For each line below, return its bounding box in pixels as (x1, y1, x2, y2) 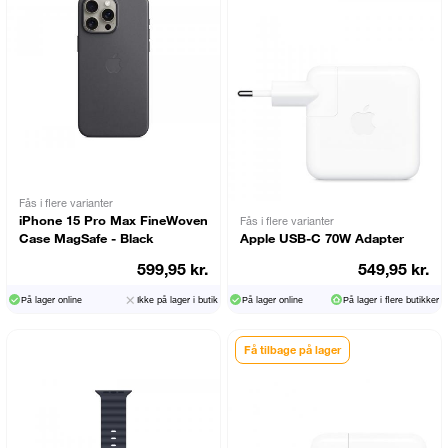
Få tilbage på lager (243, 342, 341, 357)
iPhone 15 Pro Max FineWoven (18, 212, 208, 229)
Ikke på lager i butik (137, 293, 218, 306)
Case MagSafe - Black (18, 230, 153, 247)
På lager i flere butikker (343, 293, 439, 306)
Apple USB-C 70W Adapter (239, 230, 404, 247)
